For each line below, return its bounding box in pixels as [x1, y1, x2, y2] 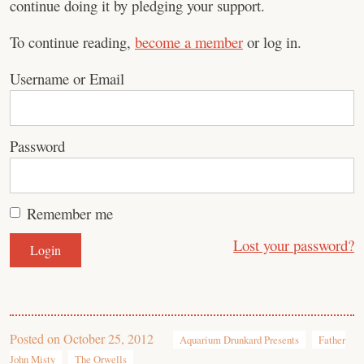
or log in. [243, 32, 301, 52]
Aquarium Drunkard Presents [180, 332, 299, 347]
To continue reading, [10, 32, 135, 52]
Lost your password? [233, 235, 354, 255]
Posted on [10, 330, 63, 347]
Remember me [27, 203, 113, 223]
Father [318, 332, 345, 347]
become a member [135, 32, 243, 52]
